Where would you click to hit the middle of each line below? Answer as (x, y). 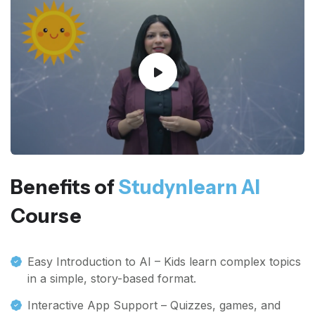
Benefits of (64, 187)
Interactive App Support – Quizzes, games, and (154, 305)
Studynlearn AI (189, 187)
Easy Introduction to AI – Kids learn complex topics (164, 262)
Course (46, 216)
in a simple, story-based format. (112, 279)
